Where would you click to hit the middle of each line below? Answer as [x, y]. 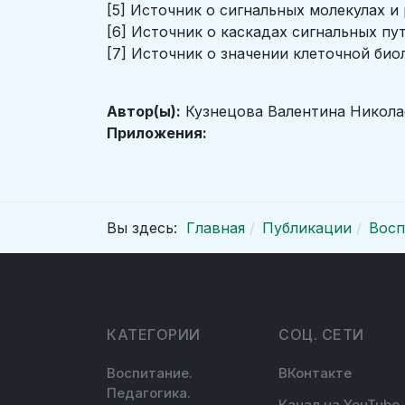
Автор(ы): [144, 111]
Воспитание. [150, 373]
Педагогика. [149, 393]
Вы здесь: [146, 228]
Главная [216, 228]
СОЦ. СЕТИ [321, 334]
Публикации [307, 228]
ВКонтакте [315, 373]
